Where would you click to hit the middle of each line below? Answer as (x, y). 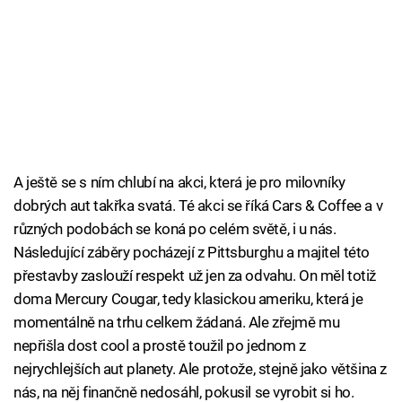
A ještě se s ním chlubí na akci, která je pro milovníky (179, 183)
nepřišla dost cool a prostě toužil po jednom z (160, 346)
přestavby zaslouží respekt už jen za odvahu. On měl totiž (195, 276)
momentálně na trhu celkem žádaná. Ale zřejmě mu (177, 323)
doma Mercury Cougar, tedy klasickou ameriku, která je (188, 299)
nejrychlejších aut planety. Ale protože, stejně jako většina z (200, 369)
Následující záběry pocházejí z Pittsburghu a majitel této (192, 253)
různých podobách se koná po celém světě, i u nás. (175, 229)
